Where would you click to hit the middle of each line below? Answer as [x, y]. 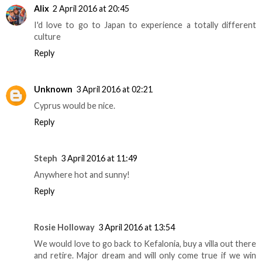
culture [47, 37]
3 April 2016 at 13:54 [137, 227]
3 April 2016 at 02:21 [114, 89]
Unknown [53, 89]
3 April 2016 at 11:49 [99, 158]
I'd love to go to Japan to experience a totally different [145, 25]
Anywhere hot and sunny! [82, 175]
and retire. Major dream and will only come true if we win [145, 256]
